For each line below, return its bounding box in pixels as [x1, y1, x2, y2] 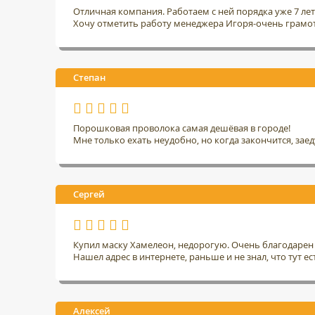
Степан [73, 70, 105, 84]
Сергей [73, 187, 105, 200]
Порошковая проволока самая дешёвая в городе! [73, 121, 290, 134]
